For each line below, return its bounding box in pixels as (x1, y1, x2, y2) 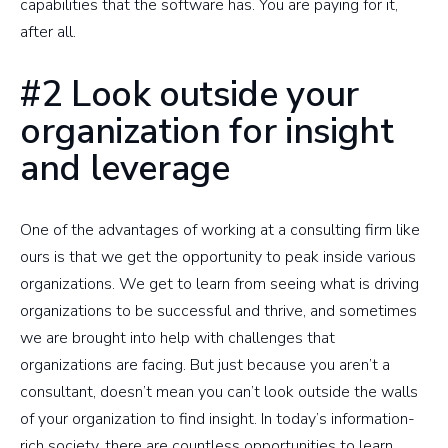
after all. (20, 20, 76, 43)
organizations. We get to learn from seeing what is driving (20, 272, 419, 295)
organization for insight (20, 106, 394, 156)
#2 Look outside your (20, 69, 359, 119)
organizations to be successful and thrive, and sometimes (20, 299, 417, 322)
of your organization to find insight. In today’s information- (20, 407, 415, 430)
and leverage (20, 143, 230, 193)
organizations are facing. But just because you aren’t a (20, 353, 390, 376)
